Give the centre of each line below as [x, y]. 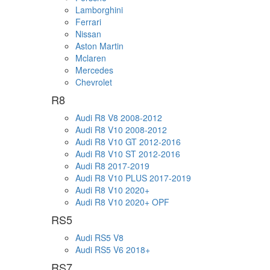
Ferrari [88, 22]
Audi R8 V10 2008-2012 [121, 130]
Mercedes [94, 70]
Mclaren [91, 58]
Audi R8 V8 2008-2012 [119, 118]
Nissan [88, 34]
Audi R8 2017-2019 [112, 166]
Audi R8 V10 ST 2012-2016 [128, 154]
